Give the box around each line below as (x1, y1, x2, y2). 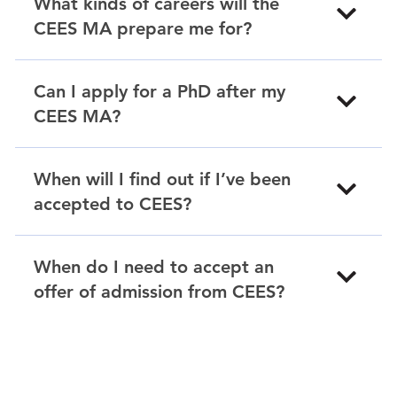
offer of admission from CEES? (34, 281, 284, 302)
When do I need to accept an (34, 256, 274, 277)
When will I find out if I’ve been (34, 168, 291, 190)
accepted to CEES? (34, 193, 191, 214)
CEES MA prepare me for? (34, 18, 252, 39)
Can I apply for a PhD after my (34, 81, 285, 102)
